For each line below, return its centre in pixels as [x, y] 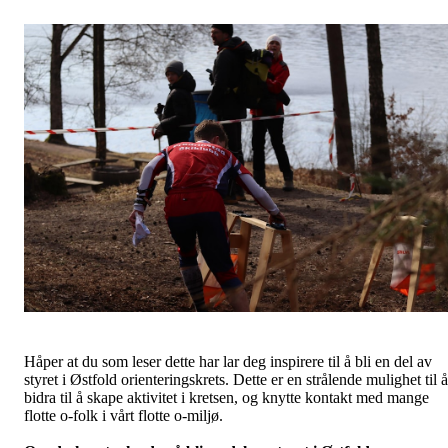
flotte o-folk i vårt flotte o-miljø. [123, 415]
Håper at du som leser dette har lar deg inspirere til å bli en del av [228, 361]
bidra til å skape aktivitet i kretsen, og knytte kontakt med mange [226, 397]
